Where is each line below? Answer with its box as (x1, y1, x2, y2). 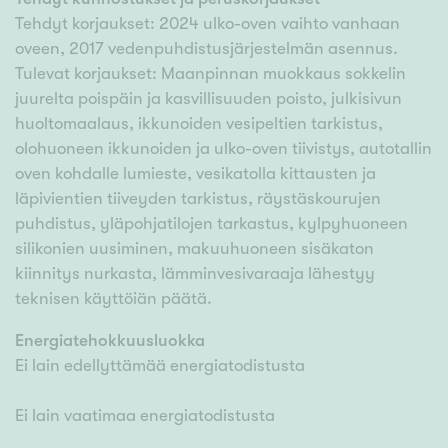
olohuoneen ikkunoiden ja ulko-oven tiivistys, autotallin (15, 139, 432, 159)
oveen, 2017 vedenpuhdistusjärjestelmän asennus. (15, 39, 398, 59)
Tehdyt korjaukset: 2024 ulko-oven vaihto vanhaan (15, 14, 400, 34)
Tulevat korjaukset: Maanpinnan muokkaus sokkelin (15, 64, 406, 84)
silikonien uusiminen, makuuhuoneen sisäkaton (15, 239, 374, 259)
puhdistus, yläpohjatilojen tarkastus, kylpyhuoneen (15, 214, 408, 234)
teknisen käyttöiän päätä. (15, 289, 212, 309)
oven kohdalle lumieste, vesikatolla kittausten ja (15, 164, 376, 184)
